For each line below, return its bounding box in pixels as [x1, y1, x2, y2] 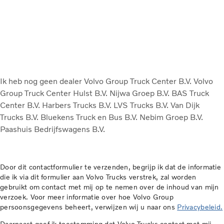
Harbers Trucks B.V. [42, 100, 113, 110]
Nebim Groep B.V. [139, 112, 203, 122]
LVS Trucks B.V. [113, 100, 170, 110]
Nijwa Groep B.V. [109, 88, 171, 98]
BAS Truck [171, 88, 209, 98]
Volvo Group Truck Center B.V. [84, 76, 193, 86]
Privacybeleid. [177, 203, 223, 212]
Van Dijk [170, 100, 199, 110]
